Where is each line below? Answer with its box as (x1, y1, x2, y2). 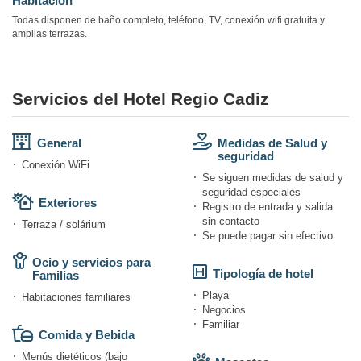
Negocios (202, 304, 246, 317)
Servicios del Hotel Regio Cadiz (12, 89, 269, 109)
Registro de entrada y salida (202, 201, 333, 214)
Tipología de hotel (213, 267, 313, 281)
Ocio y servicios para (32, 255, 151, 270)
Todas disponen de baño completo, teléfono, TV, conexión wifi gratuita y (12, 15, 325, 27)
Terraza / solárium (22, 218, 106, 231)
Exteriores (39, 196, 97, 210)
